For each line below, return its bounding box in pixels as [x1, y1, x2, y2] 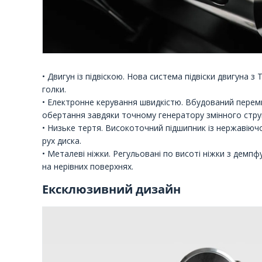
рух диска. [42, 135, 81, 146]
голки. [42, 83, 66, 95]
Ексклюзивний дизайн [42, 181, 181, 198]
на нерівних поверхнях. [42, 160, 133, 172]
